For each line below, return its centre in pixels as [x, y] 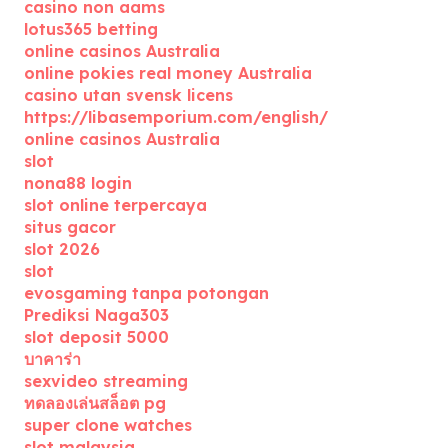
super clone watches [108, 425]
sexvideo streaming [106, 381]
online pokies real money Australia [168, 73]
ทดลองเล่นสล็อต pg [95, 403]
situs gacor [70, 227]
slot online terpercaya [115, 205]
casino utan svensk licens [128, 95]
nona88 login [78, 183]
